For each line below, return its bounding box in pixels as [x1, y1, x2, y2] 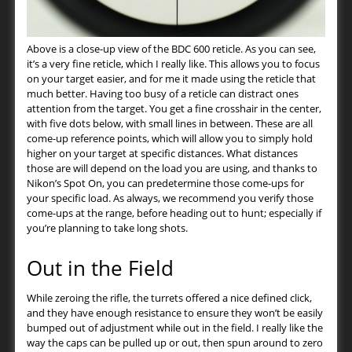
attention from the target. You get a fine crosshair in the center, [27, 101, 321, 116]
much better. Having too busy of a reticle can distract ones [27, 86, 299, 101]
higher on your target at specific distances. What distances [27, 146, 298, 161]
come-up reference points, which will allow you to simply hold [27, 131, 313, 146]
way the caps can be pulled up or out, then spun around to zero [27, 335, 323, 350]
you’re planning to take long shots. [27, 221, 188, 236]
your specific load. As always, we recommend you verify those [27, 191, 313, 206]
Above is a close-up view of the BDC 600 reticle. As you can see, [27, 42, 316, 57]
